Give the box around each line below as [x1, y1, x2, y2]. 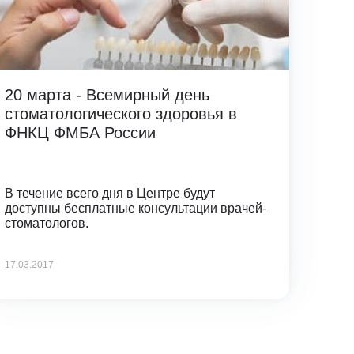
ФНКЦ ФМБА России [4, 123, 156, 141]
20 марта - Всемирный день [4, 85, 209, 104]
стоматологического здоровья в [4, 104, 237, 122]
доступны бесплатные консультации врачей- [4, 201, 266, 215]
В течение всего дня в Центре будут [4, 186, 215, 200]
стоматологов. [4, 216, 88, 230]
